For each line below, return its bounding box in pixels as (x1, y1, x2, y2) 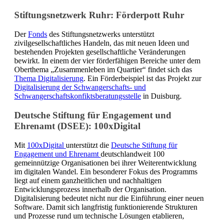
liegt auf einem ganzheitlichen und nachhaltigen (14, 176, 162, 185)
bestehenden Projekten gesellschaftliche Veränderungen (14, 48, 186, 56)
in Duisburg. (141, 92, 184, 101)
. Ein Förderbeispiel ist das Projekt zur (83, 74, 201, 83)
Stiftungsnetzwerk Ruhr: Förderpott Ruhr (14, 10, 184, 21)
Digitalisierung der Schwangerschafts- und (14, 83, 146, 92)
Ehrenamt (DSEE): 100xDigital (14, 120, 140, 131)
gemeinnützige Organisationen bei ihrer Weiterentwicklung (14, 158, 196, 167)
